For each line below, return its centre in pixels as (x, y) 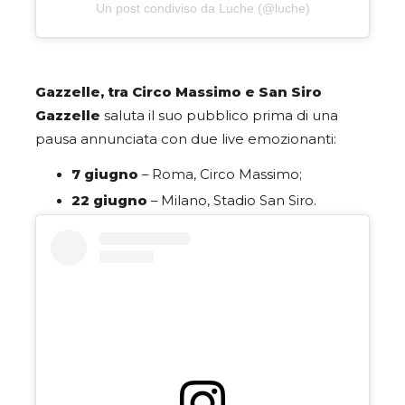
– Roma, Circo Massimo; (220, 174)
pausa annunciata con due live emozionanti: (188, 140)
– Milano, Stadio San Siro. (232, 200)
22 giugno (109, 200)
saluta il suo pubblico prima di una (219, 116)
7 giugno (105, 174)
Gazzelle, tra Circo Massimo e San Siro (179, 93)
